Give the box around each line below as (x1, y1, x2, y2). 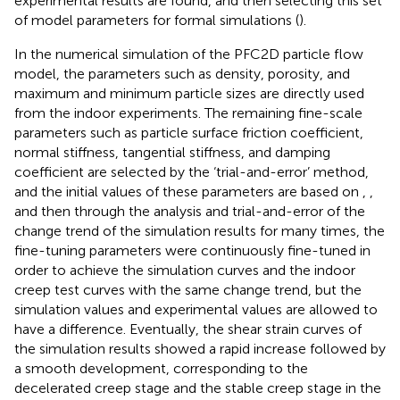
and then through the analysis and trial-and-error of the (14, 202, 365, 220)
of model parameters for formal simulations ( (14, 11, 299, 29)
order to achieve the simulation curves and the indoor (14, 261, 355, 279)
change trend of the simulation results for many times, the (14, 221, 385, 239)
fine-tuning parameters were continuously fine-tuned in (14, 241, 371, 259)
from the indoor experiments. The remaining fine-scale (14, 104, 362, 121)
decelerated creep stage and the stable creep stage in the (14, 379, 381, 396)
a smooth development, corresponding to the (14, 359, 308, 377)
